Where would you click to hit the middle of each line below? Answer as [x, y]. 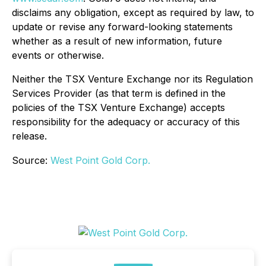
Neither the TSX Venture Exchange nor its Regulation [132, 79]
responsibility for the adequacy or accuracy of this [126, 122]
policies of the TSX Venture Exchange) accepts [118, 108]
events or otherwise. [58, 56]
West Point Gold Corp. [100, 161]
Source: [31, 161]
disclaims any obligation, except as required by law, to [133, 13]
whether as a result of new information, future [117, 41]
